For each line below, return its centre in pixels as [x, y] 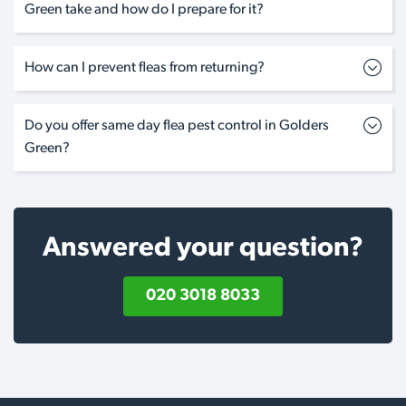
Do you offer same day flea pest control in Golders [177, 126]
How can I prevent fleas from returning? [145, 68]
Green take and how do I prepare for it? [144, 10]
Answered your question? [203, 248]
